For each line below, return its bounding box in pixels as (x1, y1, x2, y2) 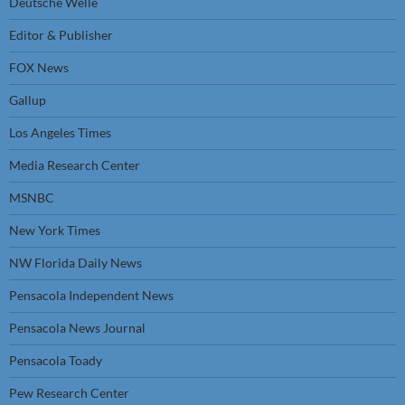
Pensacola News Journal (9, 320, 146, 335)
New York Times (9, 222, 100, 238)
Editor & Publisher (9, 27, 113, 42)
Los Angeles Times (9, 125, 111, 140)
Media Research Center (9, 157, 140, 173)
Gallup (9, 92, 46, 108)
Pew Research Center (9, 385, 129, 400)
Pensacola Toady (9, 353, 102, 368)
